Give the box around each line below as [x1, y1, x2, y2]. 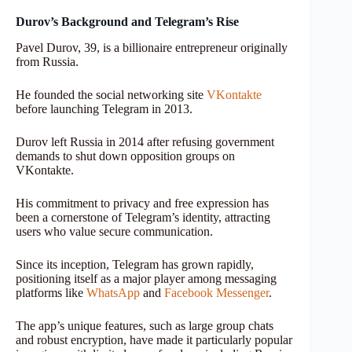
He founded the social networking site [16, 87, 207, 101]
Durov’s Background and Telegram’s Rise [16, 14, 239, 28]
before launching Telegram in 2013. [16, 101, 196, 115]
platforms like [16, 285, 86, 299]
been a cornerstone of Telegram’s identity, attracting [16, 210, 270, 224]
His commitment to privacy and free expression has [16, 196, 269, 210]
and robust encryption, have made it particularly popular [16, 332, 292, 346]
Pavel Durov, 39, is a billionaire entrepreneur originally [16, 40, 288, 54]
